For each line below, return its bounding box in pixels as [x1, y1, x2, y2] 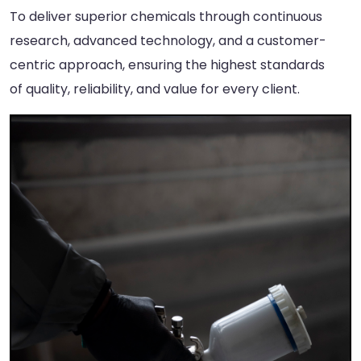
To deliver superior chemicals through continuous [10, 7, 322, 26]
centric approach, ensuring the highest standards [10, 56, 325, 74]
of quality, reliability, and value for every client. [10, 80, 300, 98]
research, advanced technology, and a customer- [10, 31, 326, 50]
